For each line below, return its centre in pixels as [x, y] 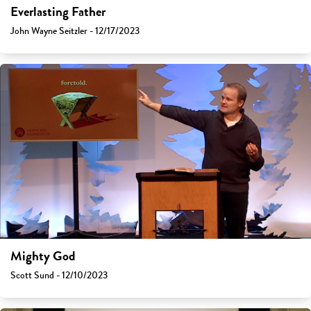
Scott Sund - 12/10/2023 [59, 276]
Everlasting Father [58, 12]
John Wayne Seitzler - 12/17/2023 [75, 31]
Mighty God [43, 257]
